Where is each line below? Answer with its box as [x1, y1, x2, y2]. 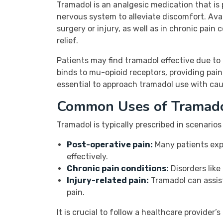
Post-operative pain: [67, 140, 153, 149]
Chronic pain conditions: [67, 164, 169, 173]
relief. [57, 36, 78, 45]
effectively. [67, 152, 108, 161]
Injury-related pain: [67, 176, 149, 185]
